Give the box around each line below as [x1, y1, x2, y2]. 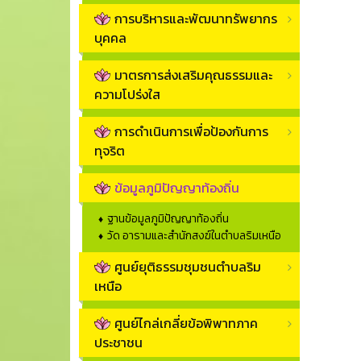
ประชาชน [94, 333, 143, 353]
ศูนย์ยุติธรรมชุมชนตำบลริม [114, 257, 261, 277]
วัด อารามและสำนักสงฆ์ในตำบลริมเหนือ [107, 227, 281, 245]
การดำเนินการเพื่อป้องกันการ [114, 122, 268, 142]
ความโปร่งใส [94, 85, 160, 105]
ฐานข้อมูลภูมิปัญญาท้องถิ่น [107, 210, 229, 228]
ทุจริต [94, 141, 125, 161]
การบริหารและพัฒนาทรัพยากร [114, 9, 277, 29]
